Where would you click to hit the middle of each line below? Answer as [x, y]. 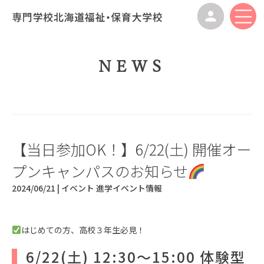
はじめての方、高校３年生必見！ [83, 230]
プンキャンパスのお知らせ [100, 171]
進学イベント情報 [129, 188]
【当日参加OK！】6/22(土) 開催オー [131, 149]
